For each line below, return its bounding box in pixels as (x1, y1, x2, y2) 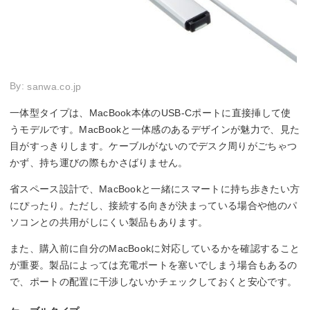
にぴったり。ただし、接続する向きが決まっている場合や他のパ (10, 200, 298, 212)
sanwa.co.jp (27, 81, 82, 93)
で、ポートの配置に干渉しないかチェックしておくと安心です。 (10, 276, 298, 288)
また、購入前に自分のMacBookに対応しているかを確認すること (10, 243, 300, 255)
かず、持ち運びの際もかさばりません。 (10, 157, 188, 169)
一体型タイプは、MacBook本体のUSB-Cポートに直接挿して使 (10, 107, 291, 119)
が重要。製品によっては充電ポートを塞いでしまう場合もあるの (10, 259, 298, 271)
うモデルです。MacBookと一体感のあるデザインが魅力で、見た (10, 124, 300, 136)
